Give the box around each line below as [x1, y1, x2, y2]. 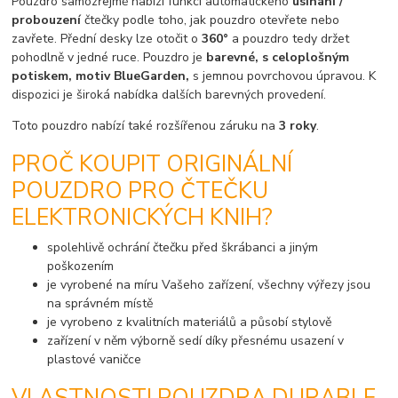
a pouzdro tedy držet [228, 30, 350, 48]
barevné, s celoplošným [206, 49, 350, 67]
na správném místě [47, 295, 154, 313]
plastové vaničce [47, 351, 142, 369]
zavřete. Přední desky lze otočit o [12, 30, 203, 48]
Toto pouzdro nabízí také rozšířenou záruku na [12, 117, 280, 135]
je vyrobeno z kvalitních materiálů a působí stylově [47, 314, 332, 331]
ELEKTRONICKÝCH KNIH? [12, 202, 274, 233]
